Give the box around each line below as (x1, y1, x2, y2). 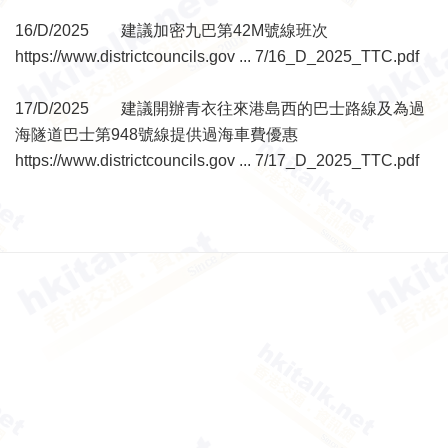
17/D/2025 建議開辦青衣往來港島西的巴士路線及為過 (15, 100, 425, 117)
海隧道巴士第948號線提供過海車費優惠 (15, 126, 298, 143)
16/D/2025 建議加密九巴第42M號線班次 (15, 22, 328, 39)
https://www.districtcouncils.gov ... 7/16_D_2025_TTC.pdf (15, 48, 419, 65)
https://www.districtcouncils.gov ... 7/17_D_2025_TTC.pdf (15, 152, 419, 169)
